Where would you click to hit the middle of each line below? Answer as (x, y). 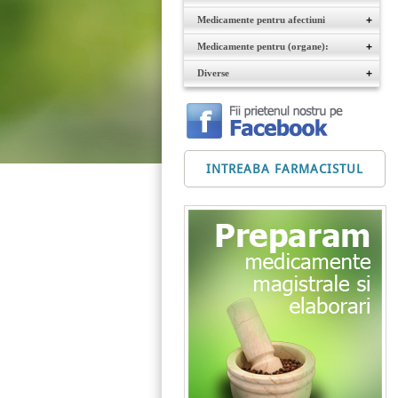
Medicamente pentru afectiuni (262, 20)
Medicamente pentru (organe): (263, 46)
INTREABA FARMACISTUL (285, 169)
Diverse (214, 73)
